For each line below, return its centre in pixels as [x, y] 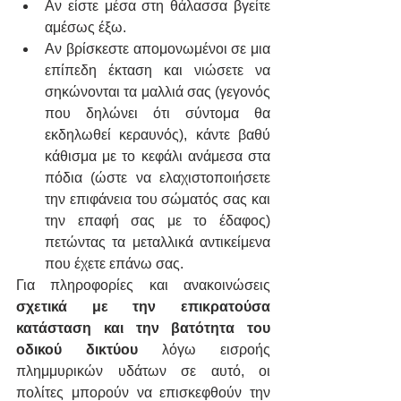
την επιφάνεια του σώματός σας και [158, 200]
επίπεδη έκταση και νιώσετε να [158, 71]
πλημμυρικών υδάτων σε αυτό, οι [143, 371]
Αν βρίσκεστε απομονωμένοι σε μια [158, 49]
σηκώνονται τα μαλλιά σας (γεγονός [158, 92]
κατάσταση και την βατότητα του [143, 328]
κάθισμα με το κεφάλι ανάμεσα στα [158, 157]
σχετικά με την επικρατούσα [143, 307]
